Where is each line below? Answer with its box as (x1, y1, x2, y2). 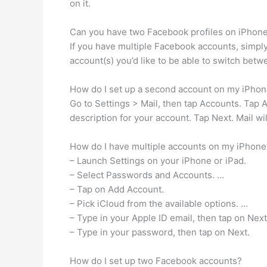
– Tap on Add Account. (70, 184, 164, 195)
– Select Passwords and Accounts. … (70, 169, 224, 181)
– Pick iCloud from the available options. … (70, 198, 248, 209)
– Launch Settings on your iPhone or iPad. (70, 155, 246, 166)
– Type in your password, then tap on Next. (70, 226, 250, 238)
